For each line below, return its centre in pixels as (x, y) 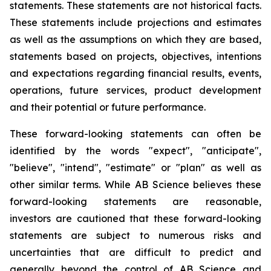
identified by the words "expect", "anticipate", (135, 151)
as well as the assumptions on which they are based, (135, 39)
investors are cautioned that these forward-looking (135, 218)
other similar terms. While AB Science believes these (135, 184)
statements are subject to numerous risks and (135, 235)
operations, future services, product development (135, 90)
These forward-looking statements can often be (135, 134)
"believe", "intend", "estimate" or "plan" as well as (135, 168)
